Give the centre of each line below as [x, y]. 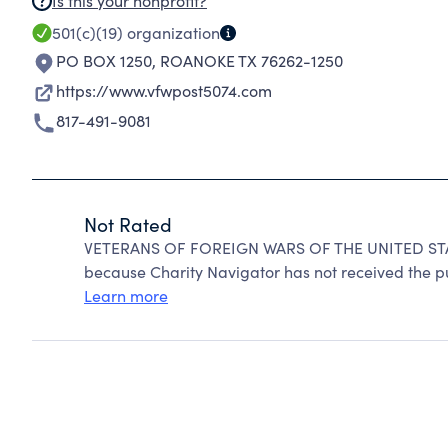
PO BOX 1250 [104, 60]
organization [171, 32]
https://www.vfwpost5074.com [164, 90]
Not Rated [128, 224]
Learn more [126, 295]
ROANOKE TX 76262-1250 [251, 60]
